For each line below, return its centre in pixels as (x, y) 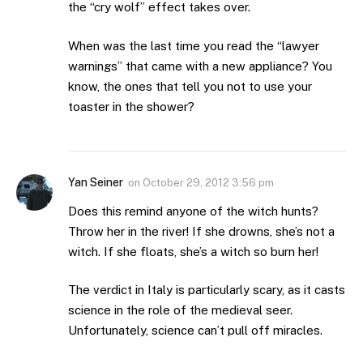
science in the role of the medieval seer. (180, 310)
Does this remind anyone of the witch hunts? (193, 211)
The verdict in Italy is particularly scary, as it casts (207, 290)
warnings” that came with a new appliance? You (200, 66)
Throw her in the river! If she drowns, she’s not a (201, 231)
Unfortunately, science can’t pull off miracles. (195, 331)
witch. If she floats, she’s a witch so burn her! (193, 251)
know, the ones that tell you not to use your (190, 86)
